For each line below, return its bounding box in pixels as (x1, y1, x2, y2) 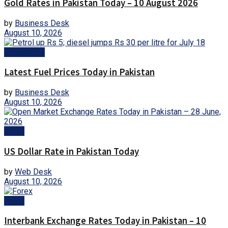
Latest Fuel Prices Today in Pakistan (4, 66, 155, 78)
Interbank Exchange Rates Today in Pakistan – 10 (4, 215, 206, 227)
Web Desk (15, 166, 52, 177)
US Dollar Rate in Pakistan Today (4, 145, 139, 157)
